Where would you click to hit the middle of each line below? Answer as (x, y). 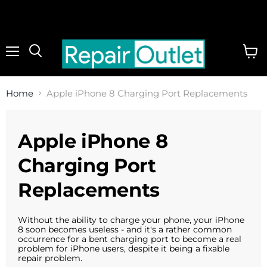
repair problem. (51, 258)
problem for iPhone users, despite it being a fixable (124, 248)
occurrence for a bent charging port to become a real (130, 239)
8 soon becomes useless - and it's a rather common (125, 229)
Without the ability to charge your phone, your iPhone (131, 220)
